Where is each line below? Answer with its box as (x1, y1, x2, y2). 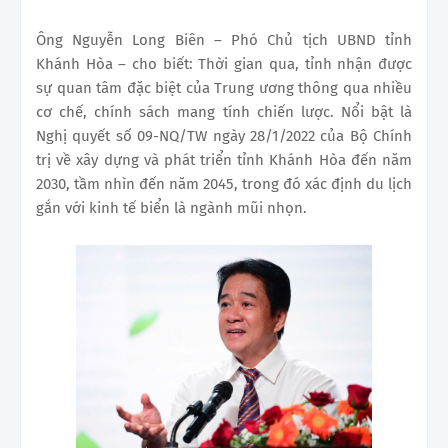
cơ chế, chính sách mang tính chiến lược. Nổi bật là (36, 103, 412, 122)
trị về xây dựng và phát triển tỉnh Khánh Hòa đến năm (36, 151, 412, 170)
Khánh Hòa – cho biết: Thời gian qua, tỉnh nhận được (36, 55, 412, 74)
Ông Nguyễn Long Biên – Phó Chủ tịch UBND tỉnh (36, 31, 412, 50)
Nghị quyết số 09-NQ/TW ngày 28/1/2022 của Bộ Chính (36, 127, 412, 146)
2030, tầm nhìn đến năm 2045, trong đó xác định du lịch (36, 175, 412, 194)
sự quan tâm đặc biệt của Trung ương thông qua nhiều (36, 79, 412, 98)
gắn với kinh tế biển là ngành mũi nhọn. (36, 199, 307, 218)
